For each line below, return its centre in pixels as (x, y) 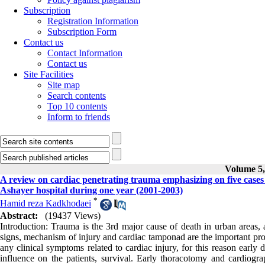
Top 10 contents (77, 106)
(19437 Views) (73, 215)
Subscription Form (82, 32)
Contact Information (85, 53)
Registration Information (93, 21)
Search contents (77, 96)
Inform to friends (79, 117)
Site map (64, 85)
